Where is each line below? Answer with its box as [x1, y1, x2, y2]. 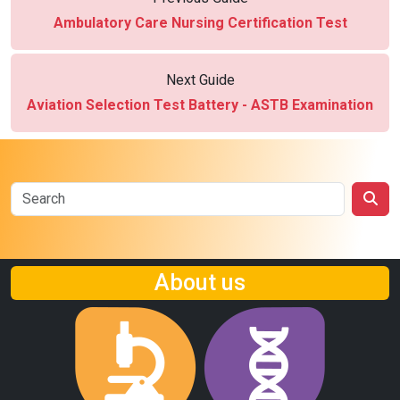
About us [154, 270, 246, 296]
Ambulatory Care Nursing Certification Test [53, 14, 347, 31]
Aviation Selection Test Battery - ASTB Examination [27, 96, 373, 113]
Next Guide [165, 71, 235, 88]
